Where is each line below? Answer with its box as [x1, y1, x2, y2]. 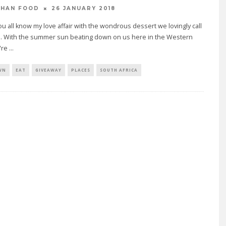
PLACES [71, 67, 90, 73]
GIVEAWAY [35, 67, 62, 73]
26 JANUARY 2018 [51, 5, 116, 12]
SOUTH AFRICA [99, 67, 138, 73]
